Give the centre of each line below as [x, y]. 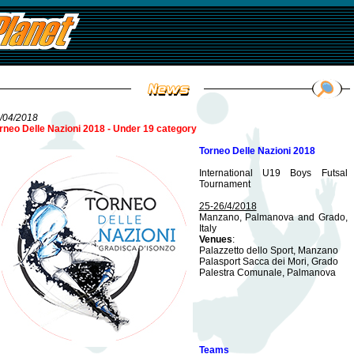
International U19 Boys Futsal [273, 173]
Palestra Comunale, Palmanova [267, 273]
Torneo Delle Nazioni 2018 [257, 151]
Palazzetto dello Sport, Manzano [268, 250]
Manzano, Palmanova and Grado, [273, 217]
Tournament [224, 184]
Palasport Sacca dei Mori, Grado [268, 262]
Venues [215, 239]
